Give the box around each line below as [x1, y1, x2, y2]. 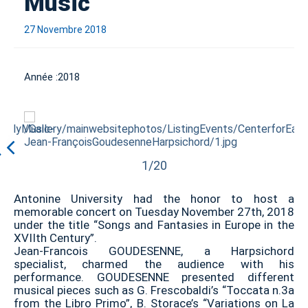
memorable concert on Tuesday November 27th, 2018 [14, 205, 294, 219]
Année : [24, 71, 58, 83]
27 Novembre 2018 [24, 24, 107, 35]
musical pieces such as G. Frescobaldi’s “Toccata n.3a [14, 283, 294, 297]
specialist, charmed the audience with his [14, 257, 294, 271]
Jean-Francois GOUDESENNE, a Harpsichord [14, 244, 294, 258]
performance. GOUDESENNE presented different [14, 270, 294, 284]
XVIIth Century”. [14, 231, 97, 245]
